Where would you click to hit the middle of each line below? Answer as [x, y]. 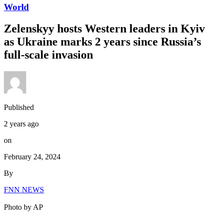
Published [19, 107]
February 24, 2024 [32, 156]
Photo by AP [23, 207]
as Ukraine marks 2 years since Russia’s [102, 42]
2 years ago [21, 124]
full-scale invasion [48, 55]
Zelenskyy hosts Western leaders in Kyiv [104, 29]
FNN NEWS [24, 189]
